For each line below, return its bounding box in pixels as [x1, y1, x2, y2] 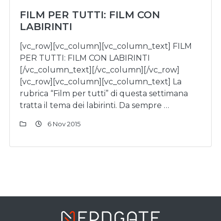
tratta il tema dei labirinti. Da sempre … [20, 101, 169, 110]
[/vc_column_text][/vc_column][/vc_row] [20, 65, 180, 74]
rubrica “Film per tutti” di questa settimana [20, 89, 188, 98]
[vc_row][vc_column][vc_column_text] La [20, 77, 182, 86]
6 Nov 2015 [46, 120, 80, 128]
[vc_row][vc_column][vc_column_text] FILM [20, 41, 192, 51]
